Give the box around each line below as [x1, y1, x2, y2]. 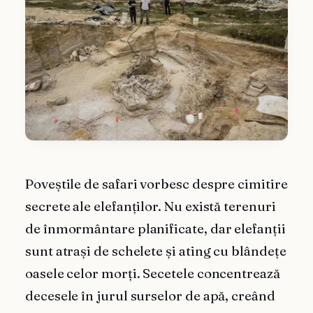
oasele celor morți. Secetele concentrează [25, 265, 280, 282]
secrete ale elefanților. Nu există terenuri [25, 198, 276, 215]
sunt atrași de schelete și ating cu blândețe [25, 243, 286, 260]
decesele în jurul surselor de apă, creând [25, 288, 275, 305]
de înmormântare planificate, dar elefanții [25, 221, 286, 238]
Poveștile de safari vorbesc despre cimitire [25, 176, 288, 193]
